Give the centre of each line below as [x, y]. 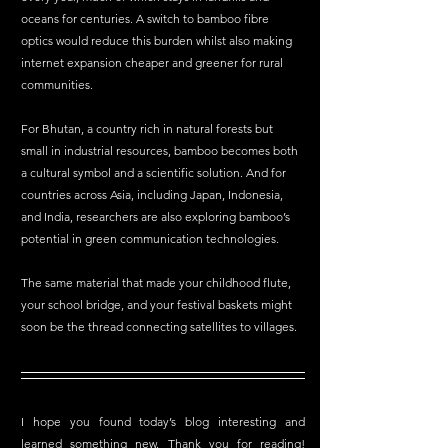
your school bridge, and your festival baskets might [158, 304]
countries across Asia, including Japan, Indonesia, [153, 194]
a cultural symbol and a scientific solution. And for [155, 172]
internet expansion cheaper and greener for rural [153, 62]
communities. [57, 84]
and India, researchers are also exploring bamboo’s [157, 216]
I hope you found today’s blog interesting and [163, 421]
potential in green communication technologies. [150, 238]
